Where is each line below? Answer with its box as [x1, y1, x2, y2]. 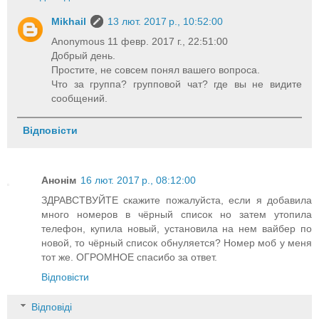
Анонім [41, 174, 76, 187]
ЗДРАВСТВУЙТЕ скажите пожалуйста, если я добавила [41, 194, 312, 206]
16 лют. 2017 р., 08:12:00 [80, 174, 196, 187]
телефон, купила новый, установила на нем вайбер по [41, 223, 312, 235]
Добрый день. [51, 50, 116, 62]
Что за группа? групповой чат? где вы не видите [51, 78, 302, 90]
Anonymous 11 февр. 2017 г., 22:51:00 [51, 36, 229, 48]
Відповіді [31, 300, 73, 313]
